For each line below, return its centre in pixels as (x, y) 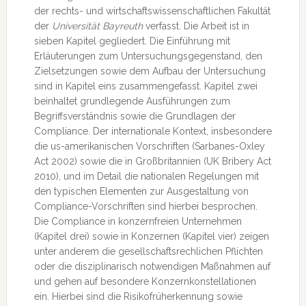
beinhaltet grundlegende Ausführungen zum (132, 101)
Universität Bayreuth (97, 26)
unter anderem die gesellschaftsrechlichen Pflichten (148, 251)
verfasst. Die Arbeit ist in (196, 26)
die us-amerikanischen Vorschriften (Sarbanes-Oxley (149, 146)
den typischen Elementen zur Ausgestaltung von (141, 191)
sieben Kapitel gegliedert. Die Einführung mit (132, 41)
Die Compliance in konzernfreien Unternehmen (138, 221)
